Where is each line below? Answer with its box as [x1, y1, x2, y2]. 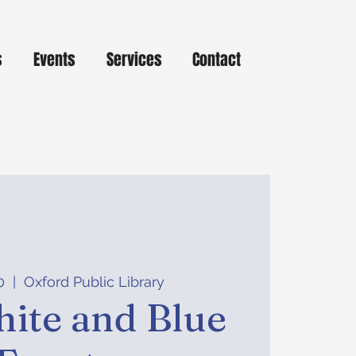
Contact [192, 48, 241, 72]
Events [33, 48, 75, 72]
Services [106, 48, 162, 72]
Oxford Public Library [23, 273, 164, 291]
